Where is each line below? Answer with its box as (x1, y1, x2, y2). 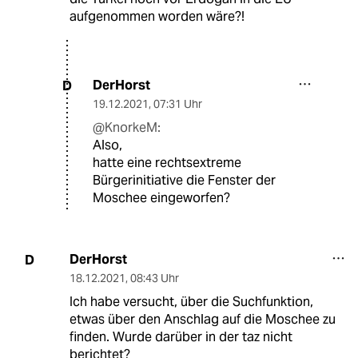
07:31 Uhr (153, 97, 202, 112)
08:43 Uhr (129, 271, 179, 286)
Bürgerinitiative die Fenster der (93, 172, 276, 189)
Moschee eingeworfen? (93, 189, 230, 207)
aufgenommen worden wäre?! (69, 8, 245, 26)
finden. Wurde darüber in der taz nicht (69, 328, 292, 346)
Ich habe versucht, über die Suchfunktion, (69, 293, 313, 311)
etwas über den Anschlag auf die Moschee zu (69, 311, 336, 328)
